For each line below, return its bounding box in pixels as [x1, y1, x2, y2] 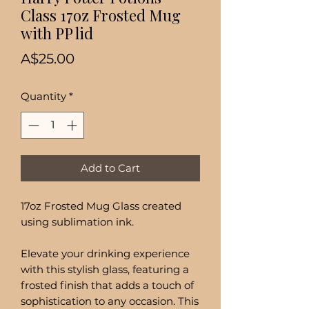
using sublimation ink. [21, 215, 134, 228]
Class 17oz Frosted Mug [21, 5, 181, 26]
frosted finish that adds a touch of [21, 278, 194, 292]
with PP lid [21, 23, 93, 43]
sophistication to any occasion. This [21, 294, 199, 308]
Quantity [21, 90, 66, 103]
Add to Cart [81, 161, 140, 175]
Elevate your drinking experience [21, 246, 190, 260]
